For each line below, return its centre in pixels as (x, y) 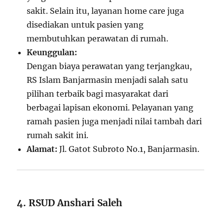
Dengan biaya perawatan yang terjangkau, (110, 66)
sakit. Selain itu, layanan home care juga (106, 11)
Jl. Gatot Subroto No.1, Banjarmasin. (129, 149)
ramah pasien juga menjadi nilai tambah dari (114, 122)
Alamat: (42, 149)
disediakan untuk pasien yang (85, 25)
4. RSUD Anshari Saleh (70, 203)
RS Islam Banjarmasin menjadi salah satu (108, 80)
